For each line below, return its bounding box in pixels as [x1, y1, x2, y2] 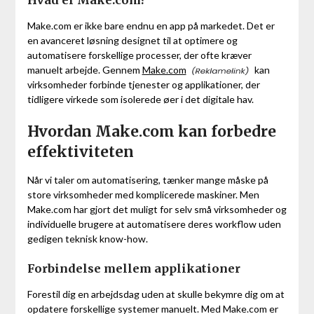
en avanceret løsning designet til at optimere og [27, 34, 238, 46]
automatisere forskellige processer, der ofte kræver [27, 48, 252, 61]
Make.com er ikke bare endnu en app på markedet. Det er [27, 19, 275, 32]
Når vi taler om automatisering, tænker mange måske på [27, 174, 268, 186]
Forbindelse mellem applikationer [27, 261, 240, 276]
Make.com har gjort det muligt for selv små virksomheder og [27, 203, 287, 216]
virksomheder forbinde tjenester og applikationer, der [27, 78, 260, 91]
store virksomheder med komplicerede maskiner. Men [27, 189, 259, 201]
